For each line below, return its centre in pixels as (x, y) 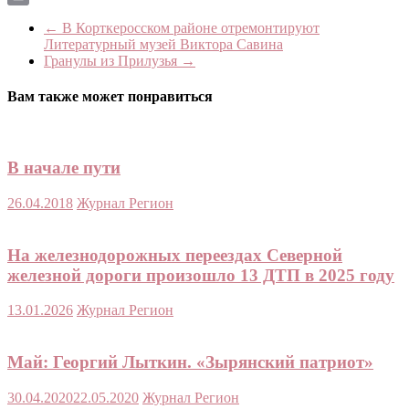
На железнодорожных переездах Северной (175, 255)
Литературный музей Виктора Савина (163, 44)
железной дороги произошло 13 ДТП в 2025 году (201, 275)
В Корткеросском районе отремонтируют (189, 27)
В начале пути (64, 168)
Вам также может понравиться (110, 97)
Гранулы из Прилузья (112, 60)
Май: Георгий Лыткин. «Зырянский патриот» (190, 362)
